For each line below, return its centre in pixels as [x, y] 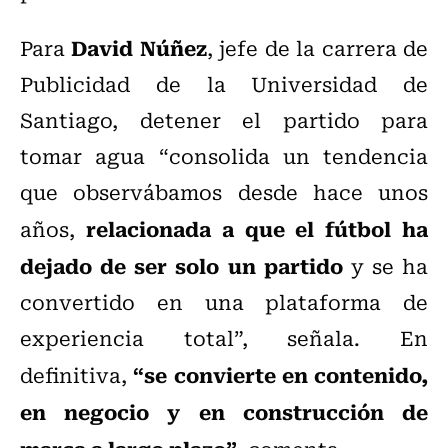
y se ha [385, 266]
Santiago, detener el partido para [224, 120]
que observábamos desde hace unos [224, 192]
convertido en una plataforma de [224, 302]
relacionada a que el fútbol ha [257, 228]
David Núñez [139, 47]
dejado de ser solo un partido [181, 265]
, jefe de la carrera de [317, 48]
